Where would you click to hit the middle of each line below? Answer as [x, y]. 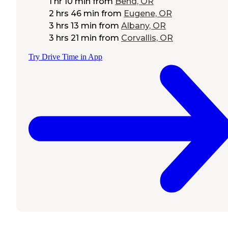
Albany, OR [144, 26]
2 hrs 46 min [74, 14]
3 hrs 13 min [73, 26]
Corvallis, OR [147, 38]
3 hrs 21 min [73, 38]
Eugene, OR [148, 14]
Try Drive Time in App [65, 57]
